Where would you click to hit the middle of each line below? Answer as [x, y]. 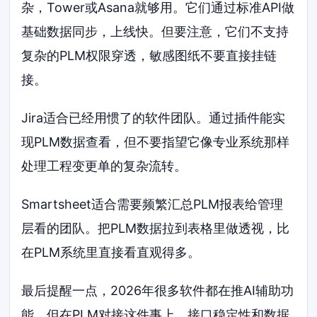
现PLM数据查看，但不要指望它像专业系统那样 [156, 142]
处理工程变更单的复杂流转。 [104, 166]
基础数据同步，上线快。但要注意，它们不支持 [155, 32]
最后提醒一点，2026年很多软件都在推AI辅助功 [158, 290]
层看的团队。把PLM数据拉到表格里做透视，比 [156, 228]
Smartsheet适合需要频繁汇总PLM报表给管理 [152, 204]
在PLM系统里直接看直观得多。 [111, 252]
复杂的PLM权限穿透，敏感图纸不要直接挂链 [149, 56]
